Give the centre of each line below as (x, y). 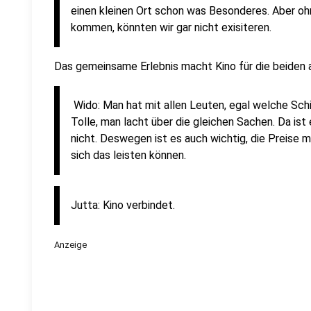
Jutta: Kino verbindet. (123, 205)
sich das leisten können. (128, 155)
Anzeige (70, 245)
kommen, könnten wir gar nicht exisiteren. (171, 27)
